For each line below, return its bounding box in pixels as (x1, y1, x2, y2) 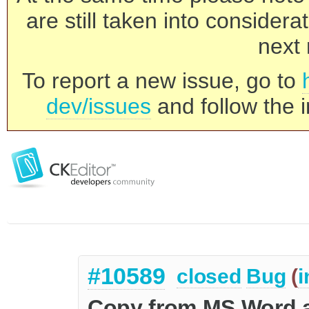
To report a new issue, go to (22, 68, 302, 93)
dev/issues (46, 94, 151, 119)
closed (177, 265, 241, 288)
